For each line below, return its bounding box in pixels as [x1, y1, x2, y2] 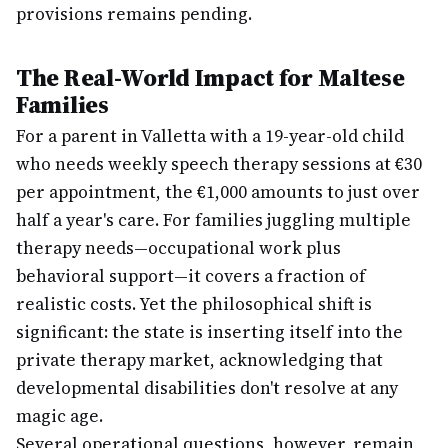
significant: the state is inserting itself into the [16, 320, 403, 344]
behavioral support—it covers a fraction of [16, 264, 366, 288]
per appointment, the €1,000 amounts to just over [16, 180, 420, 204]
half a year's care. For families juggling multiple [16, 208, 411, 232]
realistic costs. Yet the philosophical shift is [16, 292, 372, 316]
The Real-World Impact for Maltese [16, 61, 405, 94]
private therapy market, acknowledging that [16, 348, 383, 372]
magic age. [16, 404, 103, 428]
